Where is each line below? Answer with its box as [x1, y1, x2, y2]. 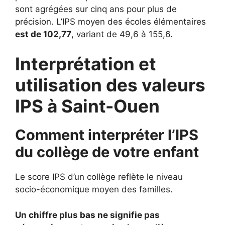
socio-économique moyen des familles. [15, 184, 173, 194]
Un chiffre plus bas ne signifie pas [15, 209, 160, 220]
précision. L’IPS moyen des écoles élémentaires [15, 16, 206, 27]
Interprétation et [15, 53, 156, 74]
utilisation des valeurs [15, 74, 205, 95]
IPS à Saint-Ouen [15, 95, 160, 117]
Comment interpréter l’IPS [15, 126, 198, 144]
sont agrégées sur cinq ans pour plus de [15, 4, 177, 14]
